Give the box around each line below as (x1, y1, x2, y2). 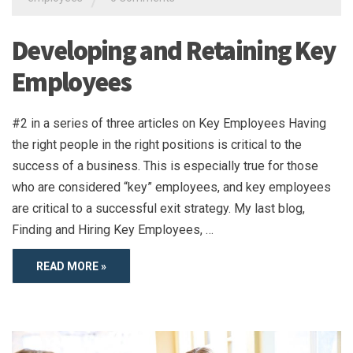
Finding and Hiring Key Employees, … (12, 221, 214, 237)
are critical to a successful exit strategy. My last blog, (12, 200, 305, 216)
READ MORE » (36, 259, 106, 273)
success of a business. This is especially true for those (12, 158, 318, 173)
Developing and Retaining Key (12, 33, 336, 67)
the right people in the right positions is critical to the (12, 136, 302, 152)
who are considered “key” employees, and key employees (12, 179, 331, 195)
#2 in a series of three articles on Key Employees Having (12, 115, 326, 131)
